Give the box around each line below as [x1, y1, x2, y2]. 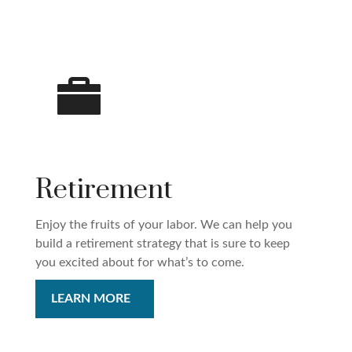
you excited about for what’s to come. [35, 256, 244, 269]
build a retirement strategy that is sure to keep [35, 237, 290, 251]
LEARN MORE [51, 292, 130, 306]
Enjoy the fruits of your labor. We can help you [35, 218, 292, 232]
